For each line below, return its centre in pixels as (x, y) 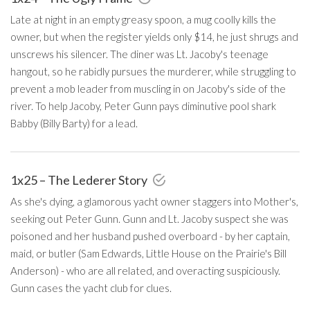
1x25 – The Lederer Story (80, 180)
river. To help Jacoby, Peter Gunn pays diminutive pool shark (143, 106)
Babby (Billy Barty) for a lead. (74, 123)
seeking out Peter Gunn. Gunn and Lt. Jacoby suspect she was (149, 218)
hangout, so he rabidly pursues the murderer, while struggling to (153, 71)
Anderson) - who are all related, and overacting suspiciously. (145, 270)
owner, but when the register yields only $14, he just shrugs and (154, 36)
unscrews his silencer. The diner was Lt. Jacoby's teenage (139, 54)
